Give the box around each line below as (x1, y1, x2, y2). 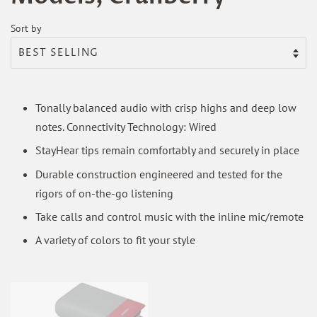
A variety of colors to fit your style (35, 233, 195, 248)
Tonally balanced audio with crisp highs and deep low (35, 100, 296, 115)
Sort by (11, 21, 42, 35)
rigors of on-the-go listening (35, 185, 173, 200)
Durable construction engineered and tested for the (35, 166, 282, 181)
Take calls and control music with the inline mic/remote (35, 209, 304, 224)
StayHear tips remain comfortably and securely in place (35, 143, 299, 158)
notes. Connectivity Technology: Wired (35, 119, 217, 134)
